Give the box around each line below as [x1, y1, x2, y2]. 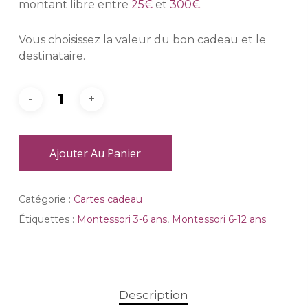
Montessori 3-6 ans [76, 213, 167, 226]
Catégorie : [18, 193, 74, 206]
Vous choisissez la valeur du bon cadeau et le [18, 33, 266, 47]
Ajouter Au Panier [49, 146, 141, 162]
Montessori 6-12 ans [171, 213, 266, 226]
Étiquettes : [18, 213, 77, 226]
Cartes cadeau [73, 193, 142, 206]
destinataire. [18, 49, 85, 63]
